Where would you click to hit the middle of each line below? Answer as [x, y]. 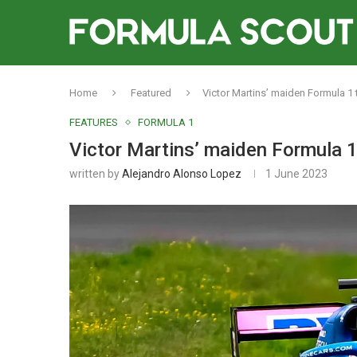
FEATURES [94, 122]
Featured [151, 93]
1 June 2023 [296, 174]
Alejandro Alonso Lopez [182, 174]
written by [96, 174]
